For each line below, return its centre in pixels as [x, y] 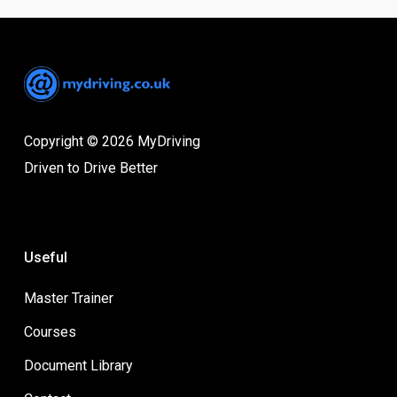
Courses [50, 332]
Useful [45, 257]
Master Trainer [68, 298]
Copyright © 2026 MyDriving [112, 141]
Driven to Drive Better [90, 168]
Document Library [78, 366]
